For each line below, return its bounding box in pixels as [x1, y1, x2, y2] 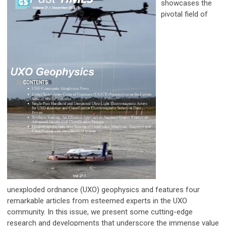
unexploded [7, 185, 47, 194]
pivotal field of [161, 9, 208, 19]
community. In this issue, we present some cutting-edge [7, 207, 193, 216]
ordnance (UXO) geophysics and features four [47, 185, 200, 194]
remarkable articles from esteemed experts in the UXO [7, 196, 187, 205]
